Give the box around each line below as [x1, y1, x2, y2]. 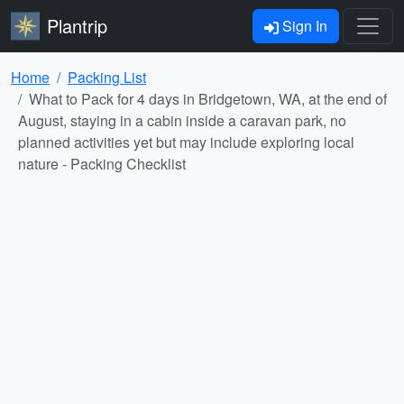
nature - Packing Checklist [18, 153, 186, 174]
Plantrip [47, 13, 107, 39]
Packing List [68, 67, 146, 87]
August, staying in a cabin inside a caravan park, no [18, 110, 346, 131]
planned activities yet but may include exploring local [18, 132, 354, 152]
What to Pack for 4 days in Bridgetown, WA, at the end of [29, 88, 387, 109]
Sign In [279, 15, 327, 36]
